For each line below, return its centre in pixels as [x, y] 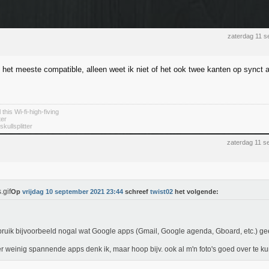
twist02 [162, 192]
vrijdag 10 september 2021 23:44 [73, 192]
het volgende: [196, 192]
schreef [137, 192]
